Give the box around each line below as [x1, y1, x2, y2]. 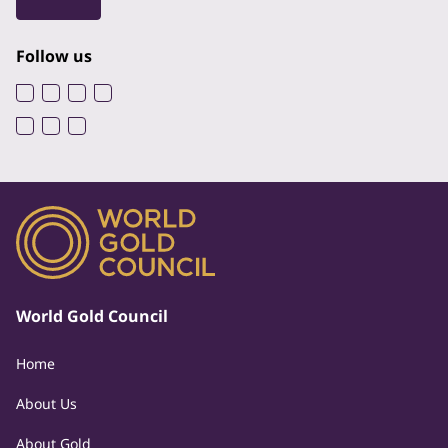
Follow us [16, 44, 92, 67]
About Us [16, 394, 77, 414]
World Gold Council [16, 305, 168, 328]
